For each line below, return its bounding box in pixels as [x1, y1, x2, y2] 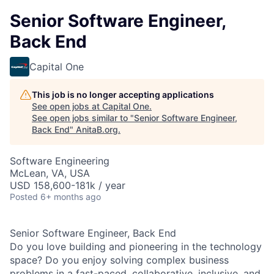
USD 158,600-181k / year [10, 179, 125, 191]
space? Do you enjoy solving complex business [10, 254, 229, 266]
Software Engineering [10, 155, 109, 167]
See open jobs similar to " [32, 113, 134, 123]
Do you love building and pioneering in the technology [10, 240, 262, 253]
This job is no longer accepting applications [32, 89, 214, 100]
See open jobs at [32, 101, 102, 111]
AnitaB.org [76, 124, 118, 135]
